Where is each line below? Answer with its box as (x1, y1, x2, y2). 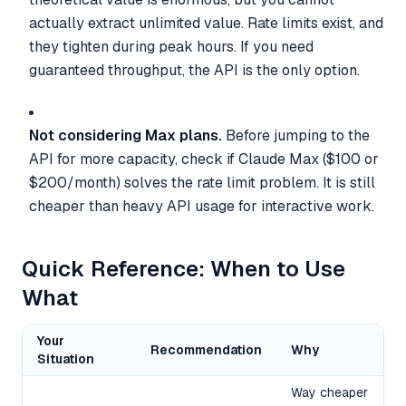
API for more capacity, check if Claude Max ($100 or (29, 149, 379, 169)
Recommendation (150, 341, 262, 358)
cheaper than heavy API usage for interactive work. (29, 196, 374, 216)
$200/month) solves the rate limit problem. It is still (29, 172, 375, 192)
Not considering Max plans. (29, 125, 222, 145)
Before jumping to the (222, 125, 370, 145)
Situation (37, 350, 94, 367)
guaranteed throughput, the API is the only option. (29, 60, 360, 80)
